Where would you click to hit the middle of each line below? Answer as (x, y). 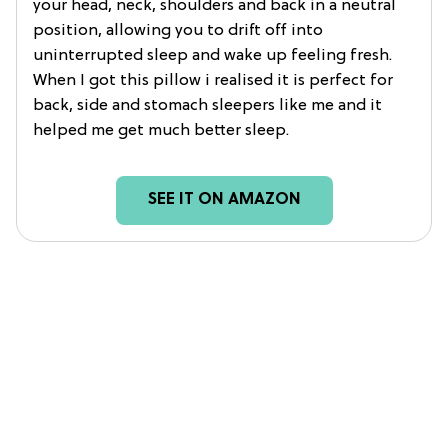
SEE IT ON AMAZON (224, 200)
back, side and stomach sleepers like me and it (207, 106)
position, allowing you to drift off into (178, 31)
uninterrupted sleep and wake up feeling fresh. (212, 56)
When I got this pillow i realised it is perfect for (213, 81)
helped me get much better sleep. (161, 131)
